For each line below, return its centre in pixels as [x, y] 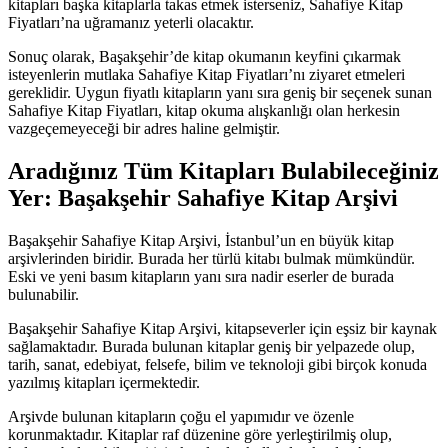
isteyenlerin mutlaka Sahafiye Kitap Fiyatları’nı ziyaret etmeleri [206, 74]
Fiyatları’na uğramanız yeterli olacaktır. [131, 22]
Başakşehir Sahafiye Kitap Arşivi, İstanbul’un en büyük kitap [201, 240]
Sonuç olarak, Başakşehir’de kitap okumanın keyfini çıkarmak [204, 56]
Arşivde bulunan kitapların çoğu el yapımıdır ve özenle [181, 416]
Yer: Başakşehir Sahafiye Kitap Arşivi [203, 197]
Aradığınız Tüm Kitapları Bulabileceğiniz [223, 170]
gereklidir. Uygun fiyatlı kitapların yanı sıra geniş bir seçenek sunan [220, 92]
